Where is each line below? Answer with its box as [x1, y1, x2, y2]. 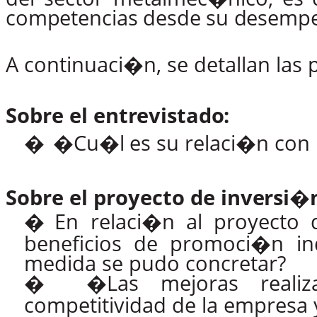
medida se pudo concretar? [24, 248, 286, 277]
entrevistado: [93, 100, 230, 129]
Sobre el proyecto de [6, 183, 221, 212]
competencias [6, 3, 138, 32]
